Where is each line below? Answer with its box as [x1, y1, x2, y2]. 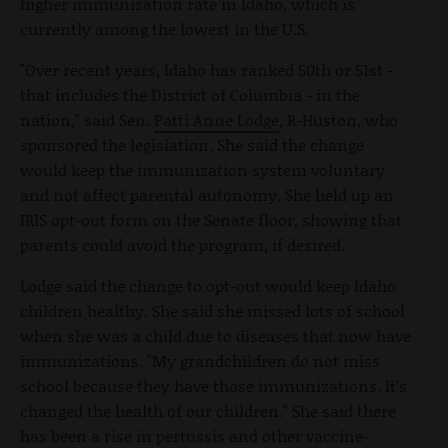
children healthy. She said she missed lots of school [20, 298, 405, 322]
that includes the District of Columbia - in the [20, 82, 360, 106]
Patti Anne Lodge [154, 107, 279, 131]
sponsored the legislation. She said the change [20, 132, 364, 156]
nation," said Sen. [20, 107, 154, 131]
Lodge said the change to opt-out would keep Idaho [20, 273, 396, 297]
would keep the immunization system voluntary [20, 157, 385, 181]
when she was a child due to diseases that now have [20, 323, 411, 347]
